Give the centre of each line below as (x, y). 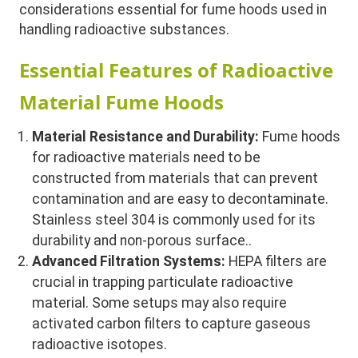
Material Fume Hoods (122, 101)
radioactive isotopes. (100, 344)
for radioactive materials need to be (147, 157)
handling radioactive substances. (125, 30)
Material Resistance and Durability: (146, 136)
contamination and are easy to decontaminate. (181, 199)
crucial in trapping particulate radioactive (163, 282)
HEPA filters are (276, 261)
